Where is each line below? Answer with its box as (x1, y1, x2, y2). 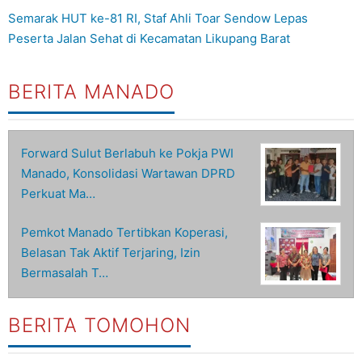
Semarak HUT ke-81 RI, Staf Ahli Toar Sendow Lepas (8, 11, 308, 27)
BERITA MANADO (8, 80, 175, 104)
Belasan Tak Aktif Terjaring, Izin (21, 245, 200, 261)
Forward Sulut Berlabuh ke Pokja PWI (21, 145, 234, 162)
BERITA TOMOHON (8, 314, 191, 338)
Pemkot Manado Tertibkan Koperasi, (21, 225, 228, 241)
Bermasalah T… (21, 265, 108, 281)
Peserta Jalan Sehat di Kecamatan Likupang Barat (8, 31, 290, 47)
